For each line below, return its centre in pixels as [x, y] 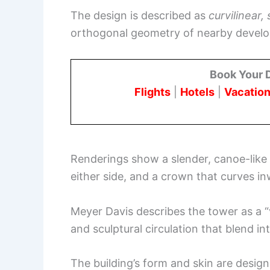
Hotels [197, 92]
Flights [152, 92]
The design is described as [140, 16]
